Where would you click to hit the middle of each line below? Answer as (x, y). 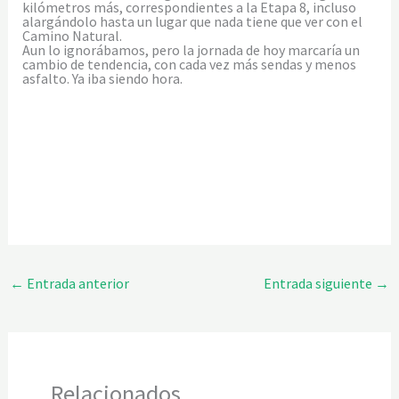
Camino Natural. (72, 35)
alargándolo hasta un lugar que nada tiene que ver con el (192, 21)
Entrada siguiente (320, 284)
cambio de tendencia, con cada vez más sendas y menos (189, 64)
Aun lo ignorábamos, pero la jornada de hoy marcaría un (191, 49)
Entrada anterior (76, 284)
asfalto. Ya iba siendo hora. (102, 78)
